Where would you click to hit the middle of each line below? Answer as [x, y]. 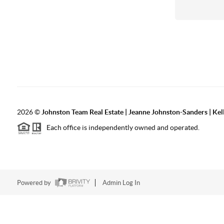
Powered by [34, 183]
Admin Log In [121, 183]
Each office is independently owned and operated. [120, 128]
